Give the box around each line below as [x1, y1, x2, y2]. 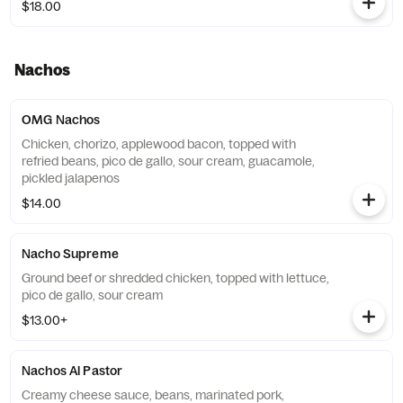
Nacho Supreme [22, 246, 119, 262]
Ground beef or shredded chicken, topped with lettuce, [22, 270, 329, 286]
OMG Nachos [22, 112, 101, 128]
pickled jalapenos [22, 170, 120, 186]
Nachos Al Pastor [22, 363, 123, 379]
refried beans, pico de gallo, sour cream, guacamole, [22, 153, 315, 169]
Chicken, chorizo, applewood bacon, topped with [22, 136, 296, 152]
